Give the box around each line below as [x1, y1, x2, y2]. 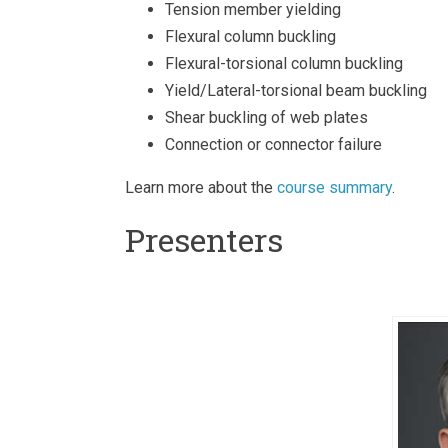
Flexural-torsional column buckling [165, 54, 403, 74]
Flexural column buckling [165, 27, 336, 47]
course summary [277, 178, 392, 198]
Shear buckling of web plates [165, 108, 368, 128]
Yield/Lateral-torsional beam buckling [165, 81, 427, 101]
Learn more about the [125, 178, 277, 198]
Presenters [125, 218, 283, 262]
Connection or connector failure [165, 135, 382, 155]
